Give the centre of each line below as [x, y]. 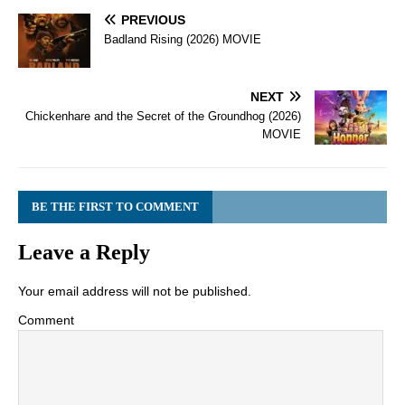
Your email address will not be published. [135, 292]
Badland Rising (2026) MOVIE [183, 40]
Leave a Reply [84, 253]
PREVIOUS [153, 20]
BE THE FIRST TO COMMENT [115, 207]
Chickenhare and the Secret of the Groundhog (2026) [163, 117]
